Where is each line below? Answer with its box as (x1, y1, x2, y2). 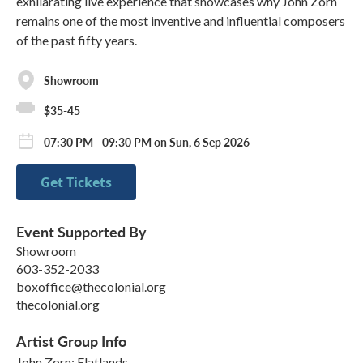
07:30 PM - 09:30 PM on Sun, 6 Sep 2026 (44, 134, 250, 151)
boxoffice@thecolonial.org (16, 279, 166, 295)
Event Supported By (16, 221, 147, 242)
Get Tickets (41, 173, 112, 192)
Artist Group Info (16, 331, 126, 352)
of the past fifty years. (16, 32, 137, 49)
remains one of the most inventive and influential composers (16, 13, 345, 29)
